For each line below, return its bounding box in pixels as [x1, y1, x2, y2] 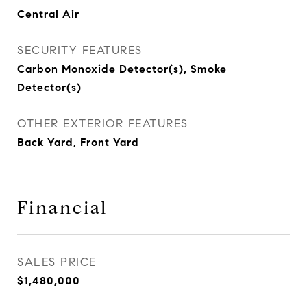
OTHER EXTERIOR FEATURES [17, 116, 188, 131]
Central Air [17, 8, 79, 21]
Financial [17, 197, 108, 219]
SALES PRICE [17, 255, 97, 269]
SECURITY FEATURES [17, 43, 143, 58]
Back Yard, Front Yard [17, 136, 139, 149]
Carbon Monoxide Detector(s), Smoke [17, 62, 227, 75]
